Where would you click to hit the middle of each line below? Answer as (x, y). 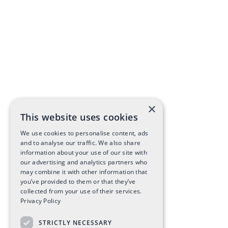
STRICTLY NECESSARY (75, 222)
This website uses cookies (79, 117)
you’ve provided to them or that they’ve (78, 181)
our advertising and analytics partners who (84, 162)
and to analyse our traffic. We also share (81, 143)
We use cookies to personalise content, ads (84, 133)
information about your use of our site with (84, 152)
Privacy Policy (41, 201)
